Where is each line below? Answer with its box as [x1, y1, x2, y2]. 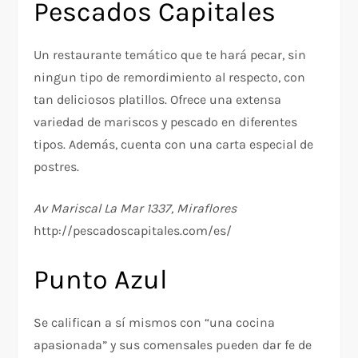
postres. [34, 159, 80, 175]
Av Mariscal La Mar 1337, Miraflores [34, 201, 237, 217]
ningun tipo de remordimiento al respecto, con [34, 70, 306, 86]
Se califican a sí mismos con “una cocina [34, 315, 276, 331]
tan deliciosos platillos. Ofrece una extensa [34, 92, 282, 108]
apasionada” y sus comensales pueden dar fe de [34, 337, 312, 353]
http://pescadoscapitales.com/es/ [34, 223, 233, 239]
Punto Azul [34, 264, 169, 296]
